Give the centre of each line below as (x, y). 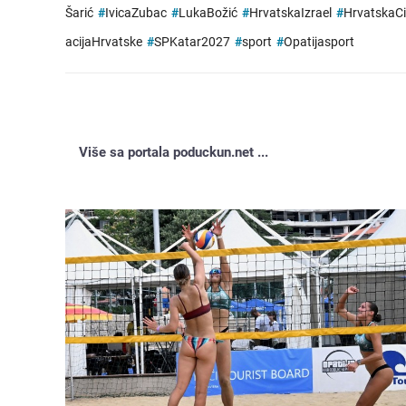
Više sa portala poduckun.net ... (174, 153)
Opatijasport (319, 43)
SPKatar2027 (192, 43)
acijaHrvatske (104, 43)
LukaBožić (208, 14)
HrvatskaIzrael (290, 14)
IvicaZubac (136, 14)
